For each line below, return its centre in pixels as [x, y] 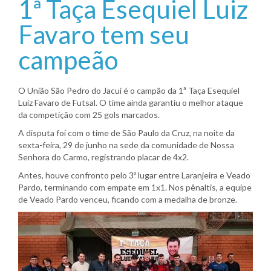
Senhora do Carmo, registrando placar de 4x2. [103, 157]
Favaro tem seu [104, 35]
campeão [68, 60]
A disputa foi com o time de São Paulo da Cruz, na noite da [126, 133]
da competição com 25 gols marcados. [89, 115]
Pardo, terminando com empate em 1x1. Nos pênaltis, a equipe [135, 188]
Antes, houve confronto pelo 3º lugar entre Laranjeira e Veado [134, 175]
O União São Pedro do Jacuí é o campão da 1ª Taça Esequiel [129, 91]
